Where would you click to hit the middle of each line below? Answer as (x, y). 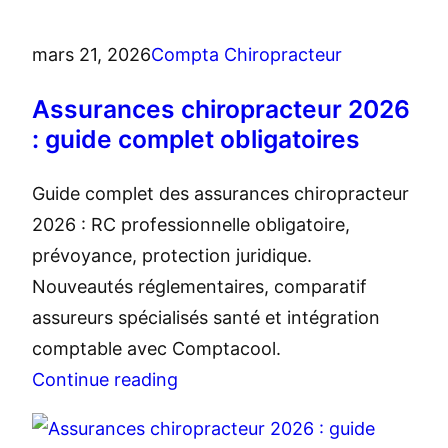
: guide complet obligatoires (196, 139)
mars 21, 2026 (91, 55)
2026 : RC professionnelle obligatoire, (191, 225)
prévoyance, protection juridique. (172, 256)
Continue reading (105, 380)
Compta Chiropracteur (246, 55)
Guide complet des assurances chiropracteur (220, 194)
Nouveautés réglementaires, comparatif (199, 287)
